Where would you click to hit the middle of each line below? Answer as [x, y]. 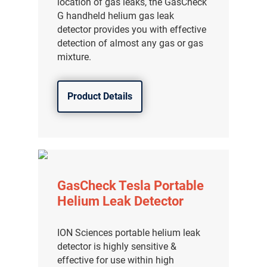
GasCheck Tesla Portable [131, 185]
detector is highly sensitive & [117, 246]
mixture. [74, 57]
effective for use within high [116, 260]
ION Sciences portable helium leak [129, 232]
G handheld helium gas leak [116, 15]
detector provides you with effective [132, 29]
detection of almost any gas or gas [131, 43]
